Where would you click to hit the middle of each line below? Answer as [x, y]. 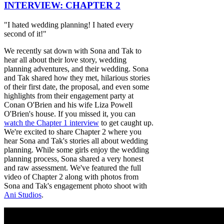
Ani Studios [23, 194]
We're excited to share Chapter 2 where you [73, 131]
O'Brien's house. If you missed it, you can [70, 113]
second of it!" [25, 33]
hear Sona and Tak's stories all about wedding [76, 140]
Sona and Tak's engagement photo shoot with [75, 185]
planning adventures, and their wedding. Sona [76, 68]
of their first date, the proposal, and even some [76, 86]
